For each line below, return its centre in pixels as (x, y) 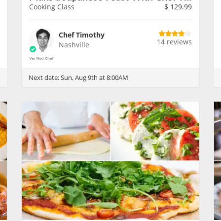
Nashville (74, 45)
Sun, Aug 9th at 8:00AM (94, 77)
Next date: (45, 77)
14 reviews (174, 42)
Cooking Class (52, 7)
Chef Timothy (82, 35)
